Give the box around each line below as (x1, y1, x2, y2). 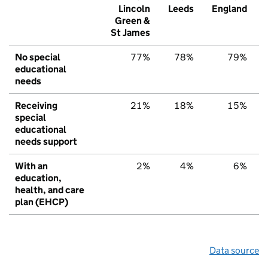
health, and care (15, 184, 84, 196)
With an (15, 160, 48, 172)
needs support (15, 135, 77, 147)
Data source (209, 244, 259, 256)
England (212, 2, 247, 14)
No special (15, 51, 60, 63)
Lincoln (118, 2, 150, 14)
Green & (115, 14, 150, 26)
